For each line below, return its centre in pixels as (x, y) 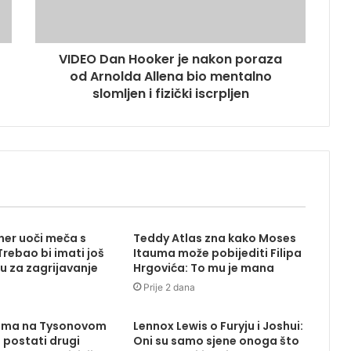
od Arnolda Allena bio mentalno (170, 76)
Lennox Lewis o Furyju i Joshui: (218, 326)
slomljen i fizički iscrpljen (170, 93)
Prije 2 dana (169, 287)
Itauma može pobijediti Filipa (217, 253)
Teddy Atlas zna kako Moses (214, 238)
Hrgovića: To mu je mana (203, 268)
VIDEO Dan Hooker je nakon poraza (170, 59)
